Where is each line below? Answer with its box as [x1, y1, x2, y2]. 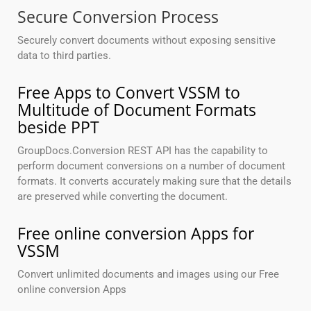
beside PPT [17, 116, 99, 139]
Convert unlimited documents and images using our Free [17, 268, 279, 281]
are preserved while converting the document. [17, 190, 228, 203]
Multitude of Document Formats [17, 99, 256, 121]
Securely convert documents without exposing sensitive [17, 34, 276, 47]
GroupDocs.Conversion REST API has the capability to [17, 144, 268, 158]
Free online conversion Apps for [17, 222, 254, 245]
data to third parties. [17, 49, 111, 62]
